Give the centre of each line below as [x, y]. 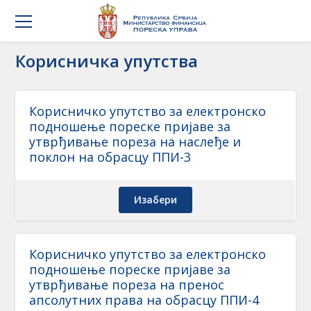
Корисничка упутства [107, 61]
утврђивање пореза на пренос [127, 285]
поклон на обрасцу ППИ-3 [110, 157]
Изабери [155, 200]
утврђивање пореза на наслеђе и [135, 142]
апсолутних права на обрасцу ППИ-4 [144, 300]
